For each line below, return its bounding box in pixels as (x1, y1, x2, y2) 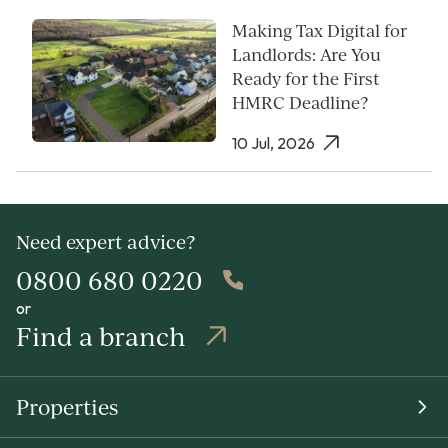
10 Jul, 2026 (232, 133, 315, 154)
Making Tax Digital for (232, 20, 407, 42)
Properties (16, 393, 118, 421)
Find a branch (16, 320, 186, 353)
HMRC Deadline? (232, 92, 368, 114)
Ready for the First (232, 68, 380, 90)
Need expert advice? (16, 230, 195, 255)
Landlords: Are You (232, 44, 381, 66)
